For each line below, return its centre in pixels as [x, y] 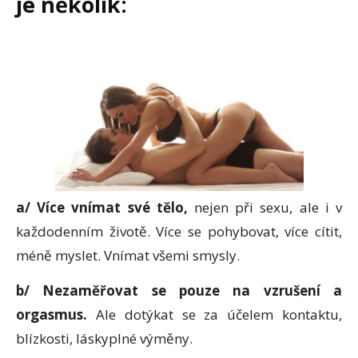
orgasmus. [52, 314]
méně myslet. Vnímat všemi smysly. [128, 255]
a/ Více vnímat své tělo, [102, 207]
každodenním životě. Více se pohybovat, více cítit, [179, 231]
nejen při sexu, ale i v [265, 207]
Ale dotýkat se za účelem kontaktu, [215, 314]
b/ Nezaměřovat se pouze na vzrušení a [179, 290]
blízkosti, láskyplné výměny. [104, 338]
